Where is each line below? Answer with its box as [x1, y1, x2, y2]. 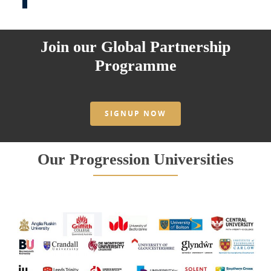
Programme [94, 57, 177, 75]
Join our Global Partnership [41, 38, 230, 56]
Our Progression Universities [38, 151, 233, 169]
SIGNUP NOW [105, 108, 166, 119]
